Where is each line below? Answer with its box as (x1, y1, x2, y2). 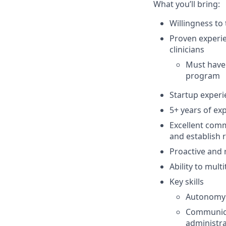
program (186, 70, 220, 81)
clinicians (169, 44, 204, 55)
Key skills (169, 176, 204, 187)
